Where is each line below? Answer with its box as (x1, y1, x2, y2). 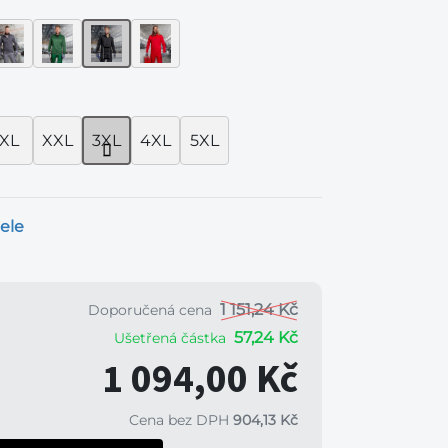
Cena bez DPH (129, 411, 233, 429)
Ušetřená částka (114, 329, 226, 347)
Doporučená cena (88, 301, 212, 319)
